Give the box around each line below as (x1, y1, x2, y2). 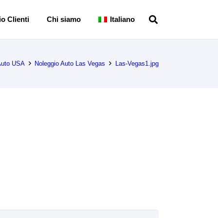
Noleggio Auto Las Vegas (35, 59, 106, 67)
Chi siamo (46, 15, 81, 23)
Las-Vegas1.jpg (115, 59, 159, 67)
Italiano (110, 15, 135, 23)
